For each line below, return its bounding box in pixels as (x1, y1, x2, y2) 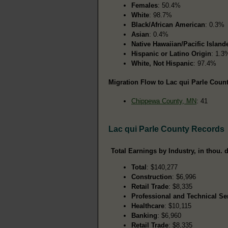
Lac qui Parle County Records (108, 124, 224, 133)
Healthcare (131, 202, 164, 210)
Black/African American (131, 20, 205, 28)
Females (131, 1, 158, 9)
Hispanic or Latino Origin (131, 49, 211, 58)
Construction (131, 173, 172, 181)
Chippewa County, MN (131, 97, 196, 105)
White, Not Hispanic (131, 59, 193, 67)
